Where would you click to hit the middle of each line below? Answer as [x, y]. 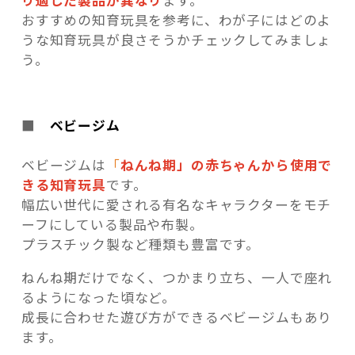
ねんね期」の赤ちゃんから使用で [226, 165]
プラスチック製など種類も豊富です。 [141, 244]
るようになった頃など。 [99, 297]
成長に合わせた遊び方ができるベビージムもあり [177, 317]
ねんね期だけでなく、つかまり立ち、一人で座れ [177, 277]
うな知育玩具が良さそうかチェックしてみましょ [176, 39]
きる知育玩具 [63, 185]
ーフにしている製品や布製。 [112, 225]
